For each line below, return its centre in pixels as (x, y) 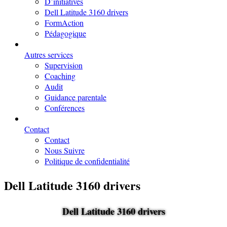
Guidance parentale (75, 97)
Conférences (65, 108)
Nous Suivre (65, 150)
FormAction (64, 23)
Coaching (60, 76)
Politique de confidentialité (87, 161)
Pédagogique (65, 33)
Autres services (49, 54)
